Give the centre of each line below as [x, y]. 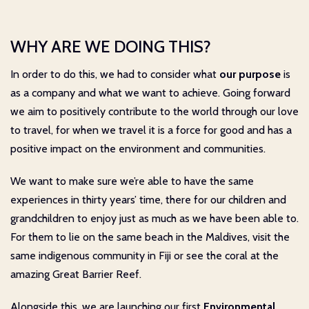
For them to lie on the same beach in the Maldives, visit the [150, 237]
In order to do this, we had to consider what [113, 74]
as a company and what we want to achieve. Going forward [150, 92]
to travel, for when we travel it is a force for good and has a [151, 130]
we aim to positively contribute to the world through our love [154, 111]
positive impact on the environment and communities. [138, 148]
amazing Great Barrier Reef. [76, 274]
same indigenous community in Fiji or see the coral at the [144, 255]
